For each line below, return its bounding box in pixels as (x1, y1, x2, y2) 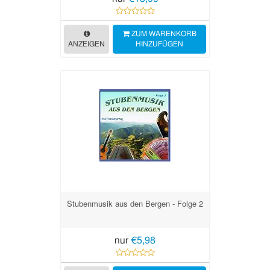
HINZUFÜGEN (136, 40, 183, 48)
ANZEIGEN (68, 40, 105, 48)
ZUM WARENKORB (129, 30, 196, 37)
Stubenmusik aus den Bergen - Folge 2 (67, 198, 203, 209)
